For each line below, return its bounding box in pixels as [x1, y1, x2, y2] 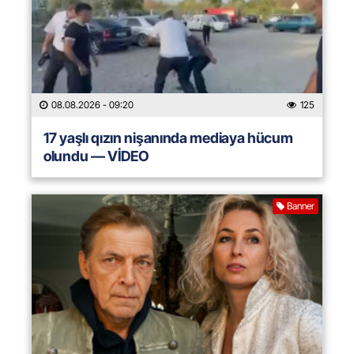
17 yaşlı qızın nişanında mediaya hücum [43, 130, 293, 147]
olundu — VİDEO [43, 148, 149, 165]
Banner [287, 200, 314, 213]
